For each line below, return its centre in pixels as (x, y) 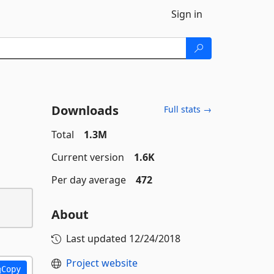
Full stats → (188, 109)
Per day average (88, 180)
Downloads (85, 110)
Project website (102, 263)
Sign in (187, 14)
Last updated (97, 239)
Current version (87, 157)
